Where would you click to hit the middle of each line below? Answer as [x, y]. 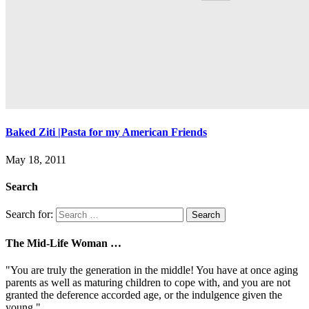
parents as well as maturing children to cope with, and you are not [148, 282]
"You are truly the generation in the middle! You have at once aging [152, 270]
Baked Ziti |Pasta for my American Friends [106, 132]
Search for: [29, 215]
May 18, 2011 [36, 159]
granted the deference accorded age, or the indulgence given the [144, 295]
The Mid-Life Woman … [63, 243]
